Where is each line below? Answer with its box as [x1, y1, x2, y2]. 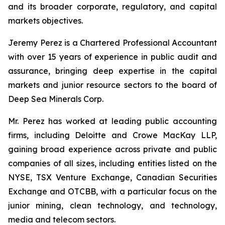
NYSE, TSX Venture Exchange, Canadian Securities [8, 172, 217, 182]
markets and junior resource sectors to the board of [8, 80, 217, 90]
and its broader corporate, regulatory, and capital [8, 2, 217, 12]
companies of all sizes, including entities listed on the [8, 158, 217, 168]
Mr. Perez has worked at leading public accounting [8, 116, 217, 126]
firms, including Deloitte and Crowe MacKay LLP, [8, 130, 217, 140]
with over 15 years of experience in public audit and [8, 52, 217, 62]
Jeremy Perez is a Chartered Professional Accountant [8, 38, 217, 48]
